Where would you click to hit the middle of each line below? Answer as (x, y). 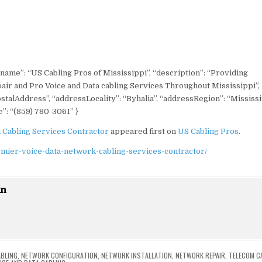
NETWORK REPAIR (201, 256)
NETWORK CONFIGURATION (60, 256)
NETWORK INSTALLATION (137, 256)
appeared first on (143, 132)
